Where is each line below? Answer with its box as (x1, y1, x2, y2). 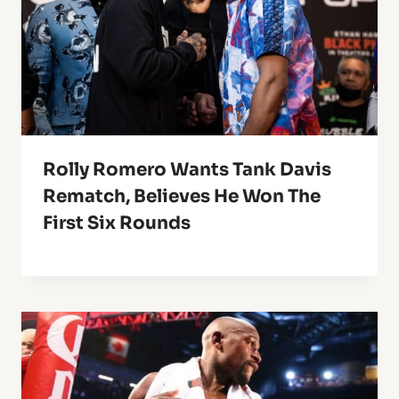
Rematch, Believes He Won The (43, 185, 321, 208)
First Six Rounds (43, 212, 191, 235)
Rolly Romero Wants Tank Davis (43, 159, 331, 182)
